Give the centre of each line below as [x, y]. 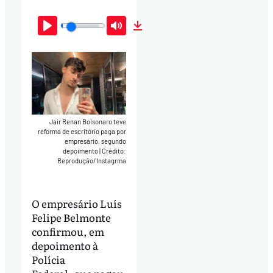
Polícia [48, 260]
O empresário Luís [76, 204]
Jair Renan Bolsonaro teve [88, 121]
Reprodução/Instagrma [92, 160]
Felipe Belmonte [71, 218]
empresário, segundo [96, 141]
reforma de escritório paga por [82, 131]
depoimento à [65, 246]
